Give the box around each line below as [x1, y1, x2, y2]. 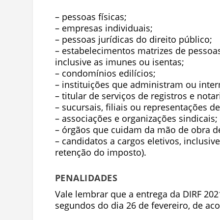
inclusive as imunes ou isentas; [55, 55, 184, 68]
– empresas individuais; [55, 22, 153, 34]
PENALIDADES [55, 171, 118, 184]
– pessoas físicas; [55, 10, 127, 23]
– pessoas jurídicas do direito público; [55, 33, 212, 45]
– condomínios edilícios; [55, 67, 156, 79]
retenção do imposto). [55, 146, 146, 158]
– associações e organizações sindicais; [55, 112, 218, 124]
